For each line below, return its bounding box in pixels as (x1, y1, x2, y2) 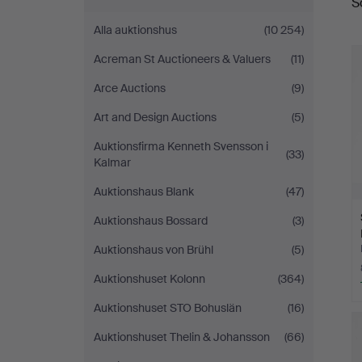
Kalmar (94, 155, 131, 170)
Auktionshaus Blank (94, 184, 194, 199)
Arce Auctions (94, 81, 166, 95)
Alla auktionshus (94, 23, 177, 37)
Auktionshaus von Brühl (94, 242, 213, 257)
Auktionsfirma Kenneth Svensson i (94, 139, 268, 154)
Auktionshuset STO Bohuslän (94, 301, 242, 315)
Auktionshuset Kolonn (94, 271, 205, 286)
